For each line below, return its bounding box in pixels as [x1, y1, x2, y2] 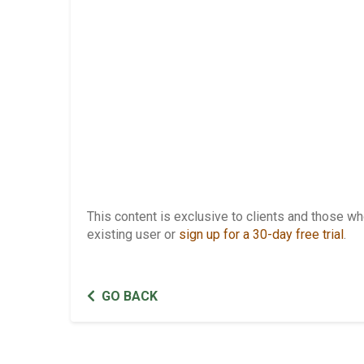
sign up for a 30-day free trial [179, 226, 344, 242]
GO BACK [102, 288, 158, 304]
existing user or [87, 226, 179, 242]
